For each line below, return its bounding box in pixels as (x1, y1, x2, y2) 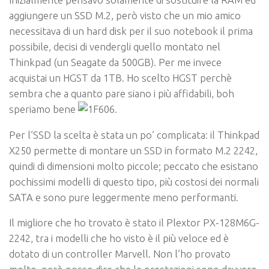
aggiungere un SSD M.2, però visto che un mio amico (9, 9, 241, 21)
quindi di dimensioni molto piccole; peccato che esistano (9, 160, 258, 172)
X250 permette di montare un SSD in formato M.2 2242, (9, 144, 258, 156)
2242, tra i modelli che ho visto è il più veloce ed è (9, 232, 229, 244)
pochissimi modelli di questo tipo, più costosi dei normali (9, 175, 259, 187)
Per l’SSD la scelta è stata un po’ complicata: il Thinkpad (9, 128, 259, 141)
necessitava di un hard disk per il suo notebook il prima (9, 25, 253, 37)
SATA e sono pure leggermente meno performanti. (9, 191, 238, 203)
